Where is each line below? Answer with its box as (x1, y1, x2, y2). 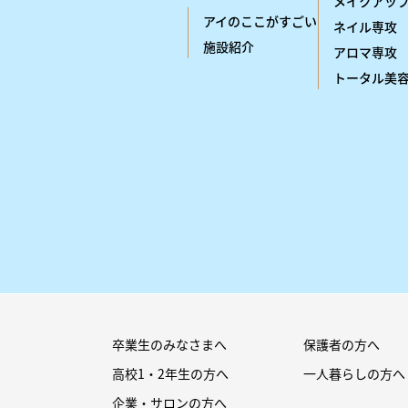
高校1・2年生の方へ (111, 363, 229, 382)
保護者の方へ (303, 334, 381, 353)
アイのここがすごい (202, 12, 317, 31)
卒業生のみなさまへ (111, 334, 227, 353)
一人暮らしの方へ (303, 363, 406, 382)
